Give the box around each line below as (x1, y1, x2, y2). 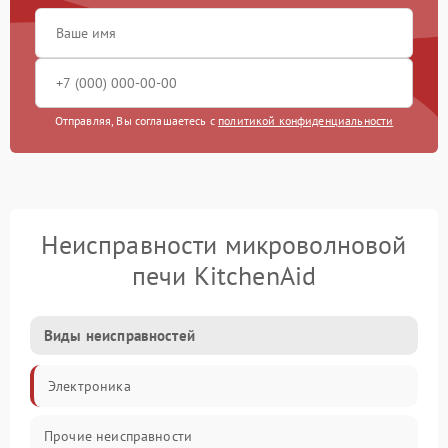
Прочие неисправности (44, 427, 192, 446)
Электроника (48, 377, 131, 396)
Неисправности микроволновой (41, 228, 407, 262)
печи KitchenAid (131, 259, 317, 293)
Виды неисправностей (44, 326, 195, 346)
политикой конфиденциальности (218, 113, 394, 129)
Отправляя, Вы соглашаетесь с (54, 113, 219, 129)
